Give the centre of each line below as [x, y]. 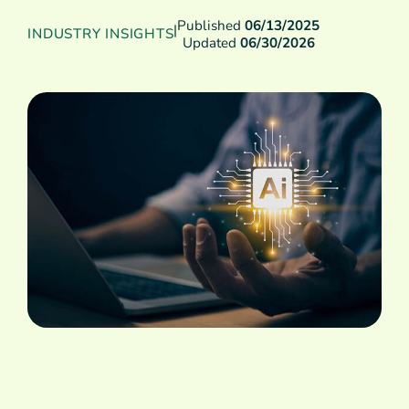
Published [211, 25]
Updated [211, 42]
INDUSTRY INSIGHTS [101, 34]
